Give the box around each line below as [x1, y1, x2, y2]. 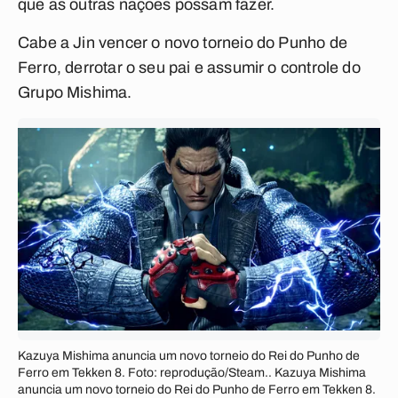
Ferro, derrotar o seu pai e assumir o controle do [18, 59, 361, 76]
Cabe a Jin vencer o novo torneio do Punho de [18, 34, 347, 52]
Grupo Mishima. [18, 84, 132, 101]
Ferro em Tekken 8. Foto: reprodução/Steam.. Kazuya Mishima [18, 366, 366, 379]
